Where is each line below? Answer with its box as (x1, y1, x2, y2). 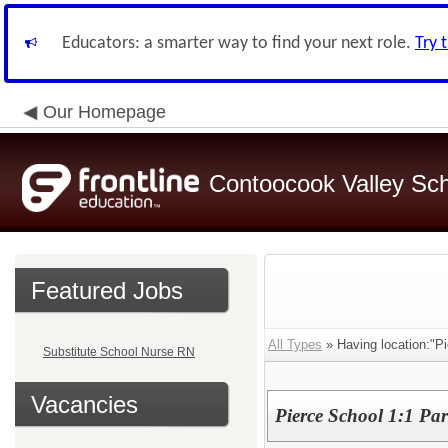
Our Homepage (43, 102, 166, 122)
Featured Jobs (31, 277, 183, 304)
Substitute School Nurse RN (43, 345, 195, 359)
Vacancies (31, 391, 138, 418)
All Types (268, 337, 322, 352)
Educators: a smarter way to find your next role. (62, 34, 415, 53)
